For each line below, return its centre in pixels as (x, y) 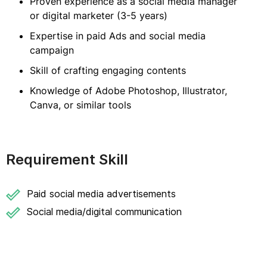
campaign (52, 50)
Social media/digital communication (104, 212)
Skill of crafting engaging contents (108, 70)
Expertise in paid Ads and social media (118, 36)
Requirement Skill (67, 159)
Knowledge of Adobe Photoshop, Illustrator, (128, 91)
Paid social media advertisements (101, 194)
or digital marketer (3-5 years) (99, 15)
